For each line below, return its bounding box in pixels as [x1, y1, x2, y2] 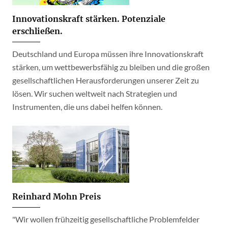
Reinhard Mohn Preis [12, 191, 101, 202]
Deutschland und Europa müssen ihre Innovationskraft [12, 49, 204, 59]
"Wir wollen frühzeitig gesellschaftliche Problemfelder [12, 214, 199, 224]
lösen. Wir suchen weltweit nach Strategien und [12, 89, 177, 98]
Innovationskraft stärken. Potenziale [12, 14, 165, 24]
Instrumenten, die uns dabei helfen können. [12, 102, 162, 111]
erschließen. [12, 26, 63, 36]
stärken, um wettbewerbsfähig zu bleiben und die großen [12, 62, 210, 72]
